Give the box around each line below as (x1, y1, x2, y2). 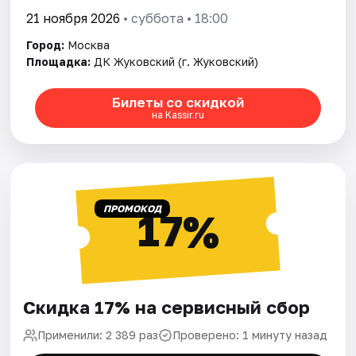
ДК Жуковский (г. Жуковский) (94, 54, 259, 68)
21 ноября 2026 (26, 10, 121, 26)
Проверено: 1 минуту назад (172, 327, 328, 342)
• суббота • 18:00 (120, 10, 229, 26)
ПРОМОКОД (103, 202, 161, 215)
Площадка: (26, 54, 91, 68)
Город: (26, 37, 65, 52)
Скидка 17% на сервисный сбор (23, 296, 311, 318)
